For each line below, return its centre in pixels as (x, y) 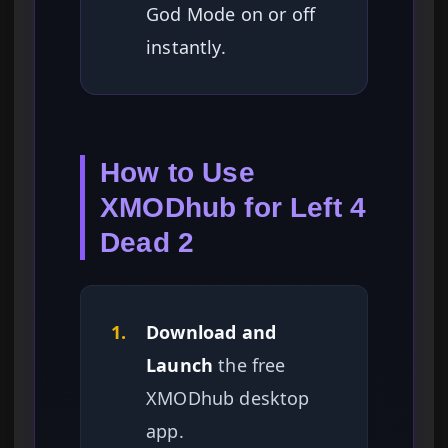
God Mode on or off (231, 14)
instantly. (186, 47)
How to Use (177, 173)
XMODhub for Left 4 (233, 208)
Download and (211, 332)
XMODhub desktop (228, 398)
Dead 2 (147, 243)
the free (249, 365)
